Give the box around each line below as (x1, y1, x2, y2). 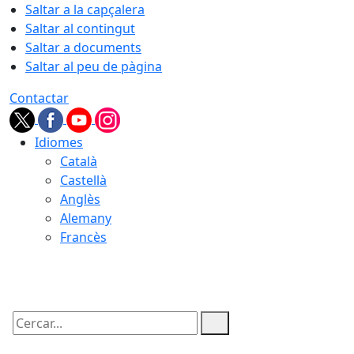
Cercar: (9, 328, 51, 345)
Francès (60, 228, 107, 246)
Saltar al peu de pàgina (25, 58, 162, 75)
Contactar (9, 89, 69, 107)
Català (60, 153, 97, 170)
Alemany (60, 209, 111, 227)
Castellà (60, 171, 107, 189)
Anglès (60, 190, 100, 208)
